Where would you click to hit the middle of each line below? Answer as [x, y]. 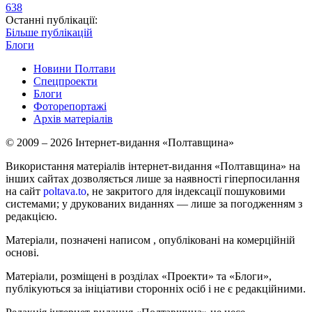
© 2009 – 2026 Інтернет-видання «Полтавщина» [120, 143]
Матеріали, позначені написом [79, 240]
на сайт [24, 192]
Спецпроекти [65, 81]
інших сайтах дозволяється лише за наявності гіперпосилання [153, 179]
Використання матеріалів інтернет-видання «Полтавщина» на [153, 166]
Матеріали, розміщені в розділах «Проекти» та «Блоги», [139, 276]
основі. [22, 253]
